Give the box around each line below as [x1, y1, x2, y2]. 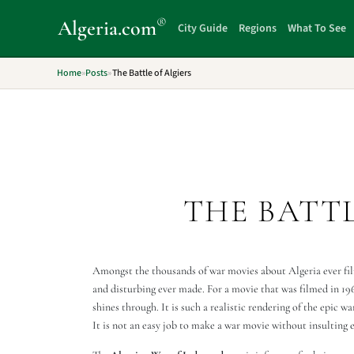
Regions [239, 20, 277, 36]
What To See [288, 20, 347, 36]
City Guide [178, 20, 228, 36]
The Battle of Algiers [111, 66, 191, 80]
